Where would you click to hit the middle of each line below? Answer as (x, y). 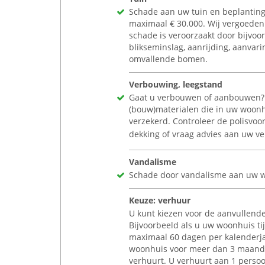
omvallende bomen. (168, 59)
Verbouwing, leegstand (176, 84)
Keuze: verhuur (160, 200)
